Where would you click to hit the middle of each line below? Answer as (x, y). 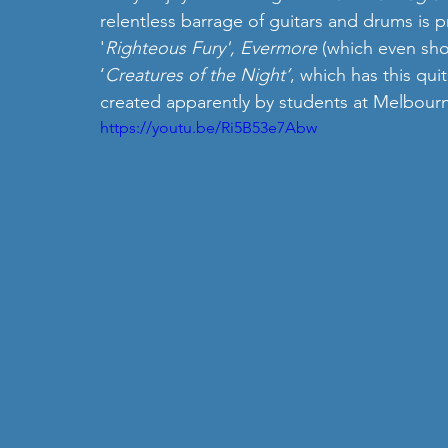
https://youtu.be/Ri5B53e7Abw (208, 127)
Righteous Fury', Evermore (213, 48)
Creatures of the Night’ (197, 75)
